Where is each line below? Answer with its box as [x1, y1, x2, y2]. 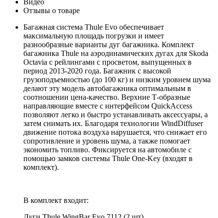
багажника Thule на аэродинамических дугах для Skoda [23, 49, 208, 57]
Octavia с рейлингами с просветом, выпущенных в [23, 57, 192, 66]
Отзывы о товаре [23, 6, 80, 15]
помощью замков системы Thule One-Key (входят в [23, 154, 193, 163]
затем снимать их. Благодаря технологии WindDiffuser [23, 119, 203, 127]
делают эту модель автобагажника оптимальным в [23, 84, 191, 92]
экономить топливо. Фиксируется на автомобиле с [23, 145, 192, 154]
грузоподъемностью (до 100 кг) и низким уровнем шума [23, 75, 211, 84]
